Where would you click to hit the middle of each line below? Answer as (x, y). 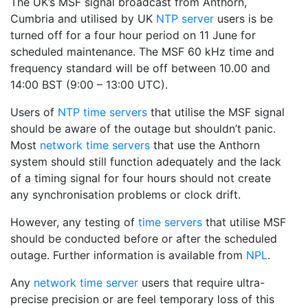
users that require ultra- (201, 282)
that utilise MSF (244, 222)
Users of (34, 112)
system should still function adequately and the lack (146, 161)
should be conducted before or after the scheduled (144, 238)
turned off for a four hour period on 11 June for (133, 35)
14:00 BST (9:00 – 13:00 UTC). (89, 84)
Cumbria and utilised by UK (83, 18)
